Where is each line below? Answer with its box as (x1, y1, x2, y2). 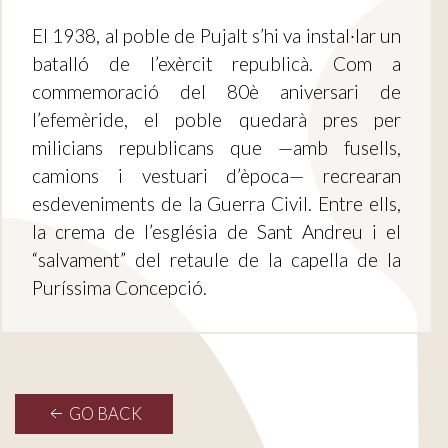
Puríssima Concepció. (32, 276, 207, 300)
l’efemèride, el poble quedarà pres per (32, 108, 401, 132)
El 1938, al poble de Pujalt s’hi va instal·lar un (32, 24, 401, 48)
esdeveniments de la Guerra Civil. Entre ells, (32, 192, 401, 216)
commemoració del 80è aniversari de (32, 80, 401, 104)
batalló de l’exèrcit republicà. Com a (32, 52, 401, 76)
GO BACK (66, 404, 142, 425)
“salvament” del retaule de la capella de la (32, 248, 401, 272)
